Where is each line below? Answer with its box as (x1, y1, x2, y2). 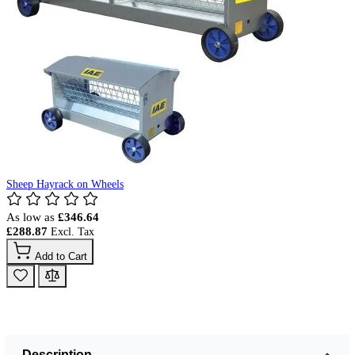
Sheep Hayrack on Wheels (6, 177, 124, 190)
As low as (6, 209, 55, 223)
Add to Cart (35, 250, 87, 262)
